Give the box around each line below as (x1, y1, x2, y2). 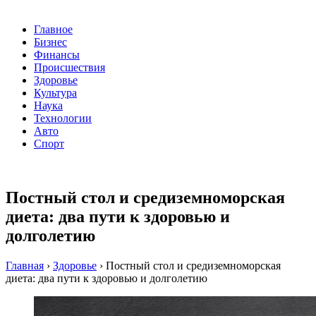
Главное (34, 23, 73, 36)
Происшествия (34, 61, 105, 74)
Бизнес (34, 36, 67, 49)
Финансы (34, 49, 80, 61)
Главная (6, 260, 44, 272)
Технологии (34, 112, 92, 125)
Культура (34, 87, 77, 99)
